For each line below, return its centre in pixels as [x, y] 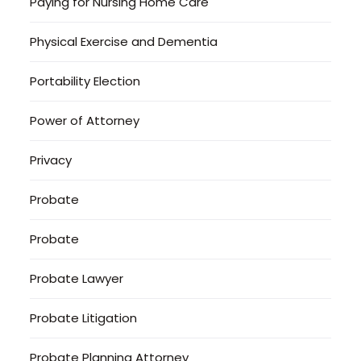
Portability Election [85, 81]
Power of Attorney [85, 120]
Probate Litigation [84, 317]
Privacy [51, 160]
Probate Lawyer [77, 278]
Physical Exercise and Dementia [124, 41]
